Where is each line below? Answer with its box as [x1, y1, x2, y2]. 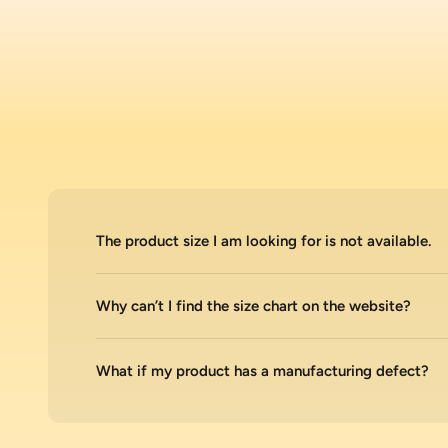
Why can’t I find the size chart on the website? [96, 296, 411, 315]
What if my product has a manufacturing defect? [96, 361, 429, 380]
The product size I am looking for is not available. [96, 231, 431, 250]
